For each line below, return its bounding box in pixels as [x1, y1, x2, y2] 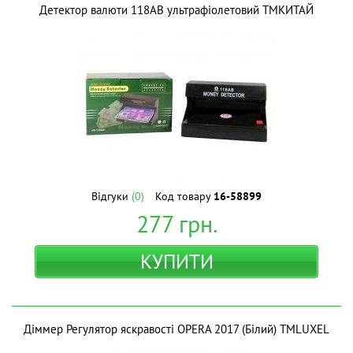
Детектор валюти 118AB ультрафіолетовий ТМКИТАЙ [39, 2, 314, 17]
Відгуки [91, 189, 132, 203]
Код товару [155, 189, 214, 203]
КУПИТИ [139, 249, 214, 274]
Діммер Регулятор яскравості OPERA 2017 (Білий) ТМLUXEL [24, 321, 329, 336]
